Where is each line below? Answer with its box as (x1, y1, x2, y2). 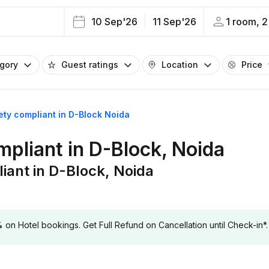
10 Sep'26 (91, 16, 138, 28)
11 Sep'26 (152, 16, 196, 28)
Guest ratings (61, 59, 118, 70)
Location (162, 59, 198, 70)
